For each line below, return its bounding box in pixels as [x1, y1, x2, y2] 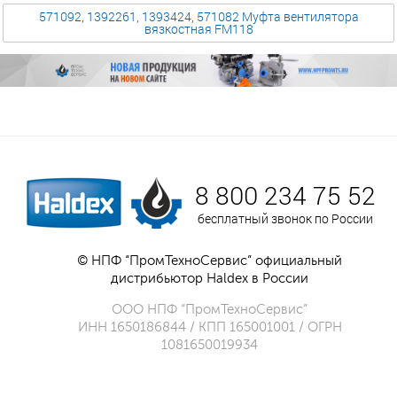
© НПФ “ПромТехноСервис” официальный [77, 253, 342, 269]
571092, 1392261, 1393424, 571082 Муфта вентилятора [38, 8, 359, 26]
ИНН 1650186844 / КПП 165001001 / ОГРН [77, 320, 342, 336]
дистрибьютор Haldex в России [111, 271, 308, 287]
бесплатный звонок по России [198, 210, 373, 228]
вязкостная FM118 [144, 20, 253, 38]
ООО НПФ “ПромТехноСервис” [112, 302, 307, 318]
